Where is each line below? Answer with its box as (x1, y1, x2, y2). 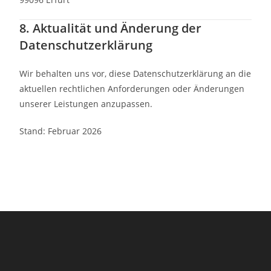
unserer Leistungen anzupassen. (19, 98, 153, 109)
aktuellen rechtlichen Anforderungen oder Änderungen (19, 83, 245, 94)
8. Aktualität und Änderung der (19, 20, 202, 36)
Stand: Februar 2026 (19, 125, 102, 137)
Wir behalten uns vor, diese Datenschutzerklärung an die (19, 68, 252, 79)
